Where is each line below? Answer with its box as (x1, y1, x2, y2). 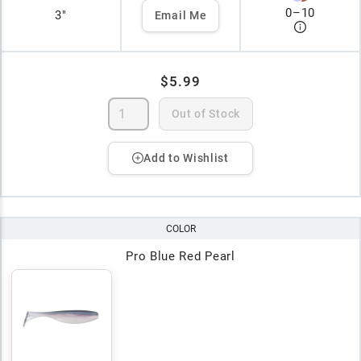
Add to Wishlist (143, 151, 229, 164)
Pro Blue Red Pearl (126, 248, 235, 263)
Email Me (154, 8, 207, 22)
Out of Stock (171, 106, 240, 120)
